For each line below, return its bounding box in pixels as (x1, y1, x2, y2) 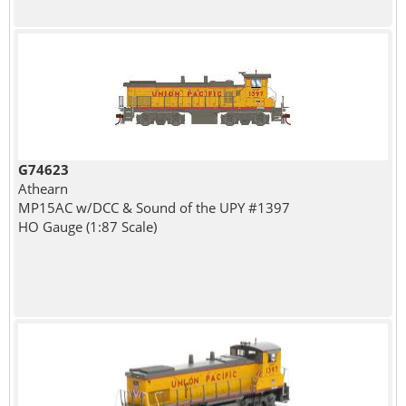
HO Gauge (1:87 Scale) (17, 217, 157, 236)
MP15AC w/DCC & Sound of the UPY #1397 (17, 198, 290, 217)
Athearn (17, 179, 68, 198)
